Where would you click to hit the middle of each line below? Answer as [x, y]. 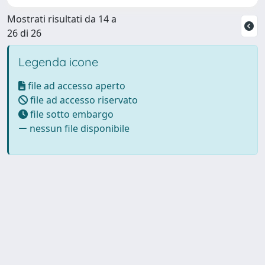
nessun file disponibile [78, 128]
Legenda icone [58, 62]
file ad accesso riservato [83, 100]
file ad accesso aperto [75, 85]
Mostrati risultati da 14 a [62, 19]
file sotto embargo [71, 114]
